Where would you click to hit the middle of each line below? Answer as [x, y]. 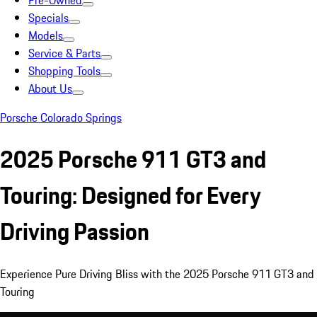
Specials [48, 18]
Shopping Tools [64, 71]
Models [46, 35]
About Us [50, 88]
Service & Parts [64, 53]
